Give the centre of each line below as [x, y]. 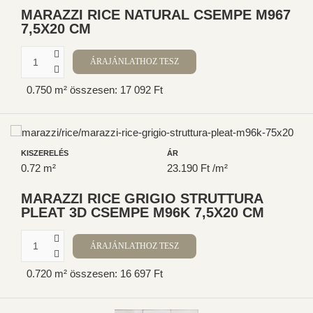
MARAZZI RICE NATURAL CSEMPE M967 [156, 14]
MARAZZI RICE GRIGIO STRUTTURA [142, 199]
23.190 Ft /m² [197, 168]
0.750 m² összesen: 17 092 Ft [95, 89]
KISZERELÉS [45, 153]
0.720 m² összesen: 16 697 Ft [95, 274]
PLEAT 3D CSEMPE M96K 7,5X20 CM [143, 213]
